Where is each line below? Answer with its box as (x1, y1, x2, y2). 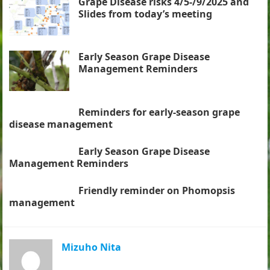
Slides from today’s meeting (78, 7, 213, 20)
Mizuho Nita (61, 240, 122, 254)
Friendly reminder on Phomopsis (78, 183, 236, 197)
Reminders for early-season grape (78, 105, 240, 119)
